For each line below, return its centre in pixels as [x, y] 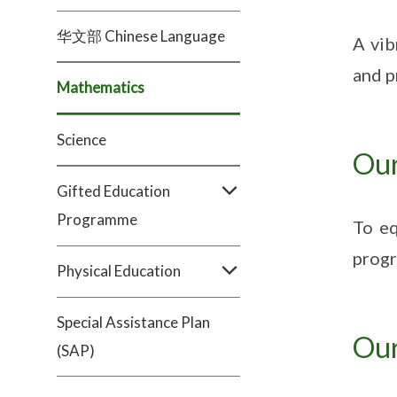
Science [82, 140]
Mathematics [101, 87]
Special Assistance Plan [133, 322]
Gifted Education [113, 191]
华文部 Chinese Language [141, 36]
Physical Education [119, 271]
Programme [97, 219]
